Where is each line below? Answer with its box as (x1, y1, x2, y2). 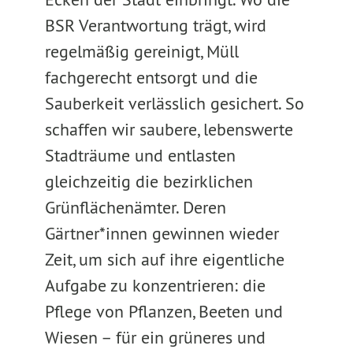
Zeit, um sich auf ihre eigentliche (44, 248, 284, 270)
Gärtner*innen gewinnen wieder (44, 222, 279, 244)
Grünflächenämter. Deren (44, 196, 226, 218)
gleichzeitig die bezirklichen (44, 170, 253, 192)
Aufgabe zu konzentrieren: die (44, 274, 266, 296)
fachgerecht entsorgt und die (44, 66, 258, 88)
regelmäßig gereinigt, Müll (44, 40, 239, 62)
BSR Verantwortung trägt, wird (44, 14, 266, 36)
